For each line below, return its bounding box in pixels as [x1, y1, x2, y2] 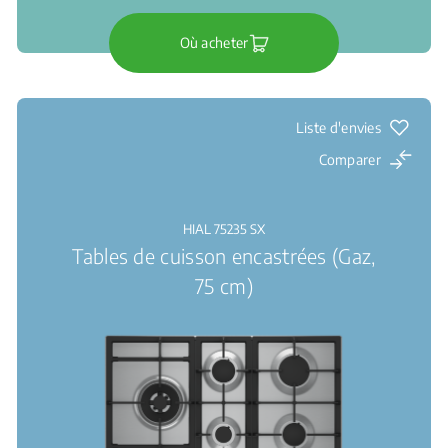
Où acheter [179, 34, 249, 51]
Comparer [318, 151, 381, 168]
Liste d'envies [295, 119, 381, 136]
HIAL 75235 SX [183, 221, 265, 237]
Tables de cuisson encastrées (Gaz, [72, 243, 376, 268]
